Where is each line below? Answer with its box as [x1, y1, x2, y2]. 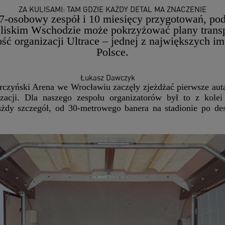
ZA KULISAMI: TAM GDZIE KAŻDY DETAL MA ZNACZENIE [19, 5, 206, 14]
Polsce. [96, 46, 129, 59]
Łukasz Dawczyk [80, 73, 135, 82]
